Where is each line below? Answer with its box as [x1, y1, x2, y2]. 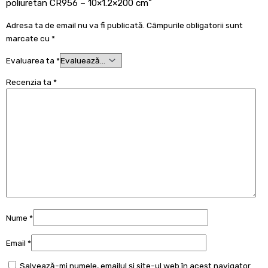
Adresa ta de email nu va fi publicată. [6, 20, 145, 30]
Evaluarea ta [6, 55, 56, 65]
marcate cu [6, 33, 51, 43]
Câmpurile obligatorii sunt [147, 20, 243, 30]
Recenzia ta [6, 77, 53, 87]
